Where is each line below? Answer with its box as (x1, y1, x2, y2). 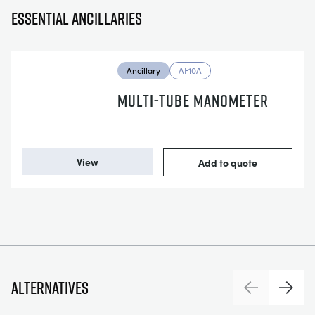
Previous (250, 286, 294, 303)
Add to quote (198, 155, 257, 169)
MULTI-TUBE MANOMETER (117, 89, 269, 112)
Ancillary (126, 64, 160, 77)
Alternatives (11, 276, 89, 299)
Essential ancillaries (11, 7, 142, 30)
